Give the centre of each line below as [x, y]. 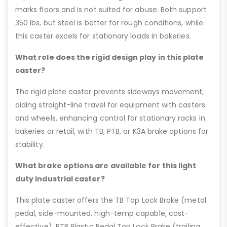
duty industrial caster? [60, 179]
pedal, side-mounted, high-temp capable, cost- [102, 213]
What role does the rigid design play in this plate [110, 57]
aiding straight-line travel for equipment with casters [110, 105]
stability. [30, 144]
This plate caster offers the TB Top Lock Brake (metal [111, 200]
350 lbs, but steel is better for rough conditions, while [109, 23]
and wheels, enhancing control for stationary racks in [110, 118]
